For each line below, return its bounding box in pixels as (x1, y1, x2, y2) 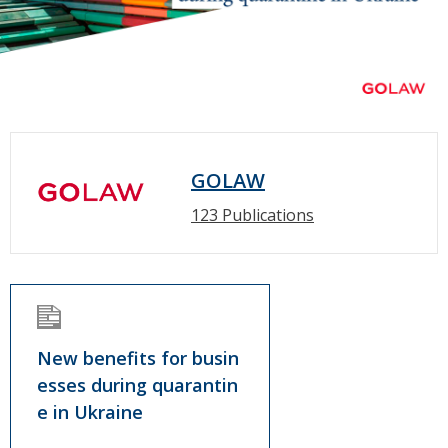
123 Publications (191, 204, 314, 227)
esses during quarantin (37, 373, 238, 398)
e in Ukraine (37, 400, 143, 425)
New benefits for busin (37, 346, 239, 371)
